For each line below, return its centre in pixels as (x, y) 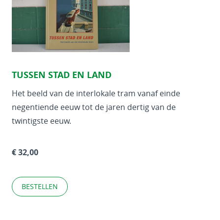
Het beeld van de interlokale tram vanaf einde (96, 93)
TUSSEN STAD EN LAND (62, 75)
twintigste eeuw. (41, 121)
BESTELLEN (40, 186)
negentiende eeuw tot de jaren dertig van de (94, 107)
